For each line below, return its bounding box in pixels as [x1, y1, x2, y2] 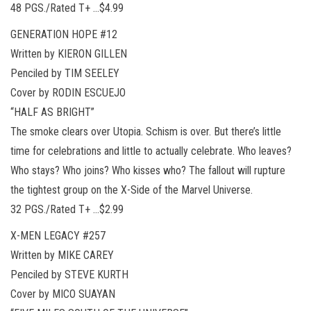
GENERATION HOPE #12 [10, 27, 117, 41]
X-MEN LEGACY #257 [10, 228, 106, 242]
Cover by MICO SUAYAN [10, 287, 115, 301]
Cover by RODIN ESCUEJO [10, 85, 126, 99]
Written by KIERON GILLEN [10, 47, 127, 60]
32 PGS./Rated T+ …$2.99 [10, 202, 124, 216]
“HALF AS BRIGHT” [10, 105, 94, 119]
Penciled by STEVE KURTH [10, 267, 128, 281]
